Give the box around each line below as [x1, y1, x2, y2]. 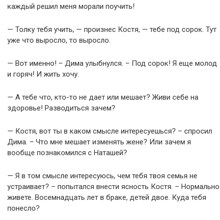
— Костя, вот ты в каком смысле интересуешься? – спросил [7, 127, 212, 136]
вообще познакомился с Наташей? [7, 148, 127, 157]
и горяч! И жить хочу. [7, 70, 79, 79]
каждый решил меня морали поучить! [7, 2, 135, 11]
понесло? [7, 204, 40, 213]
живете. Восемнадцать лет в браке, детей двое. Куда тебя [7, 193, 206, 202]
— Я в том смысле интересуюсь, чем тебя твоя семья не [7, 171, 197, 180]
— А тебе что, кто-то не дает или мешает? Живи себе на [7, 93, 198, 102]
